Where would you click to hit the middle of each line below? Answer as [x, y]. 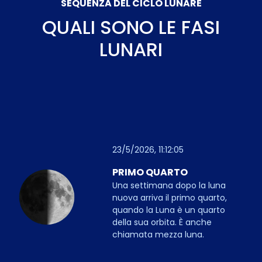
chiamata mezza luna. [158, 234]
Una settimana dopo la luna [169, 185]
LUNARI [131, 50]
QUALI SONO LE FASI [131, 27]
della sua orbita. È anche [162, 222]
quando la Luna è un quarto [168, 210]
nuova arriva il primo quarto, [169, 197]
